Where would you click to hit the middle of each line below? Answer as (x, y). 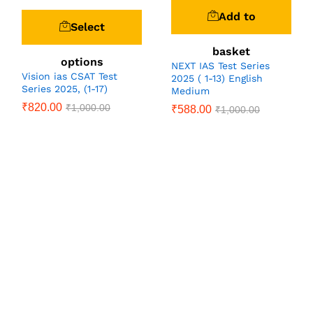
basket (231, 51)
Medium (190, 90)
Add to (237, 16)
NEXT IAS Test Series (220, 65)
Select (87, 27)
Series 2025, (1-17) (65, 88)
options (82, 61)
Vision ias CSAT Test (70, 76)
